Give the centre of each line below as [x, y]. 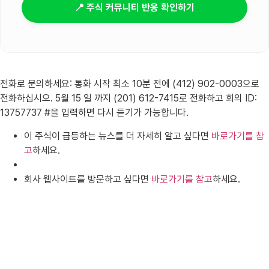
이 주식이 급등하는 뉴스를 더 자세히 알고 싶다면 [118, 136]
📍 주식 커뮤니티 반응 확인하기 [134, 7]
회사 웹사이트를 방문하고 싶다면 [88, 179]
